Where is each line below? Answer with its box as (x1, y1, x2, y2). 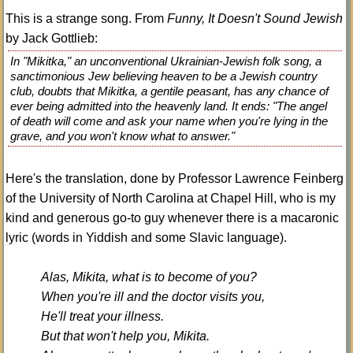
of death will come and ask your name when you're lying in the (10, 113, 329, 128)
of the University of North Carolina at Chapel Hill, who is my (6, 191, 336, 205)
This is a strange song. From (6, 11, 167, 25)
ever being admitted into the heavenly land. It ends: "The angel (10, 98, 328, 113)
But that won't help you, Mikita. (41, 329, 210, 343)
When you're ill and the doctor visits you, (41, 289, 265, 303)
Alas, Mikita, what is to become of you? (41, 269, 257, 284)
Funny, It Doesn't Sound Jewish (167, 11, 343, 25)
